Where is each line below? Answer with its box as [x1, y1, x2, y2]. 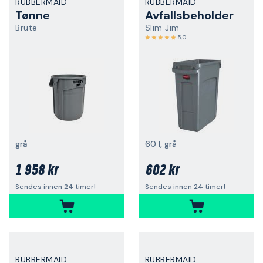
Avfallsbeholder [144, 8, 234, 23]
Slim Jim [144, 22, 180, 33]
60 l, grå [144, 139, 177, 149]
